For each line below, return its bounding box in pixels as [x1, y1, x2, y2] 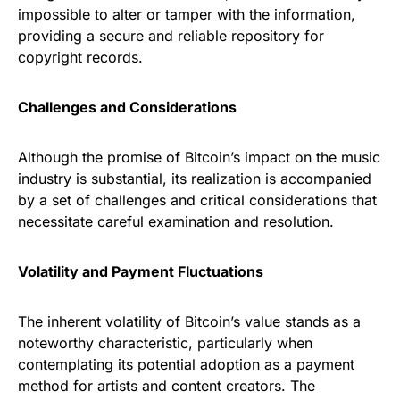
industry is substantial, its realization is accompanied [18, 170, 371, 187]
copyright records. [18, 48, 143, 66]
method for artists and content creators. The [18, 377, 315, 395]
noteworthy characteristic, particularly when [18, 334, 312, 352]
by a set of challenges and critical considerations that [18, 191, 377, 209]
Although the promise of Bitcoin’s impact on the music [18, 148, 380, 166]
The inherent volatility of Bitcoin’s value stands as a [18, 312, 361, 330]
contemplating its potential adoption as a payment [18, 355, 354, 373]
